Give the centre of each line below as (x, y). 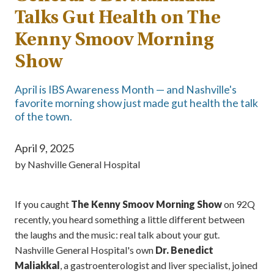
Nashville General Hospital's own (85, 250)
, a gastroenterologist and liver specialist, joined (159, 265)
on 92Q (239, 204)
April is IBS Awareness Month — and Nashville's (126, 89)
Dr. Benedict (184, 250)
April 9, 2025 (44, 148)
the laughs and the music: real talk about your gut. (117, 235)
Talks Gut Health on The (118, 18)
